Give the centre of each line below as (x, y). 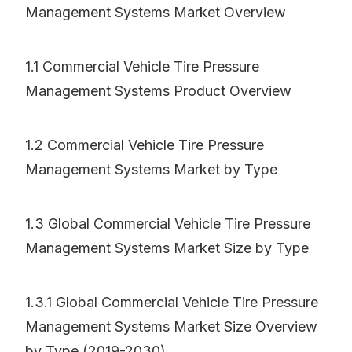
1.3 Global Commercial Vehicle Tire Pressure (168, 224)
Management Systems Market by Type (151, 170)
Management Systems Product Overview (158, 91)
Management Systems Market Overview (156, 13)
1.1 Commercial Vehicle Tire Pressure (142, 67)
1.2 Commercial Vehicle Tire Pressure (145, 145)
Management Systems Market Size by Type (167, 248)
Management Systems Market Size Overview (171, 327)
